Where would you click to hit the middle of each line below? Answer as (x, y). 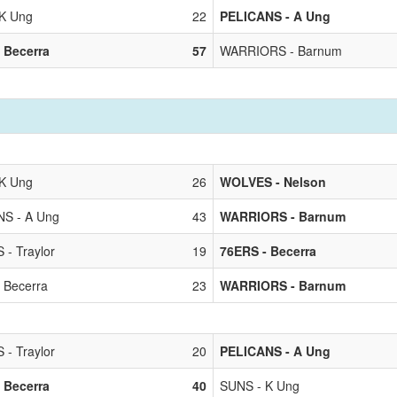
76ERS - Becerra (268, 250)
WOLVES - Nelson (273, 181)
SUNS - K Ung (260, 385)
